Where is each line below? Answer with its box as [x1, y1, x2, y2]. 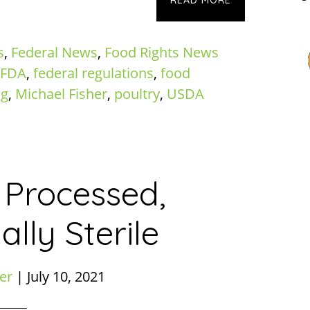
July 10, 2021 [26, 267, 105, 286]
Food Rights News [104, 43, 219, 62]
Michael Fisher [15, 84, 107, 103]
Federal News [11, 43, 98, 62]
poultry [114, 84, 160, 103]
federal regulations [33, 64, 154, 82]
